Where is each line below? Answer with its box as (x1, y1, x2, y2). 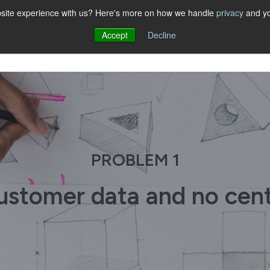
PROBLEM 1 (90, 149, 180, 170)
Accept (102, 29, 128, 41)
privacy (216, 7, 243, 19)
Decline (148, 29, 176, 41)
